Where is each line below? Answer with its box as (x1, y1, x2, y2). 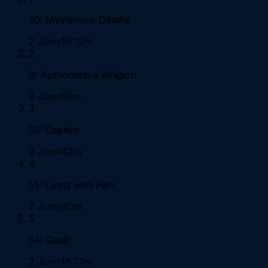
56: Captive (29, 124, 79, 136)
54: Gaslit (29, 234, 71, 246)
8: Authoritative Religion (29, 69, 136, 81)
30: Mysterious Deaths (29, 14, 130, 26)
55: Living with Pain (29, 179, 115, 191)
